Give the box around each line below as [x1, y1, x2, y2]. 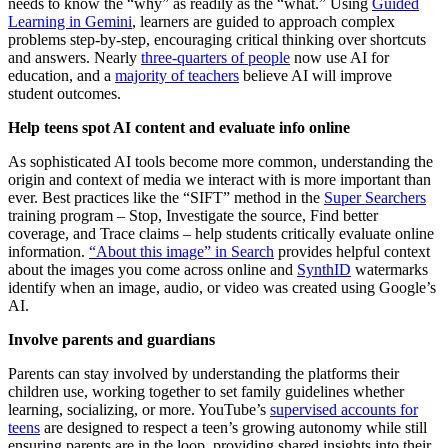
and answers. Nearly [8, 49, 141, 67]
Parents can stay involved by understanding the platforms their [8, 365, 399, 383]
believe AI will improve [239, 67, 392, 85]
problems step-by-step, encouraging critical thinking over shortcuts [8, 31, 426, 49]
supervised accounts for [270, 401, 418, 419]
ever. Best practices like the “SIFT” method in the [8, 189, 324, 207]
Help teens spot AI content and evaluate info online [8, 119, 350, 137]
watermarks [351, 261, 428, 279]
